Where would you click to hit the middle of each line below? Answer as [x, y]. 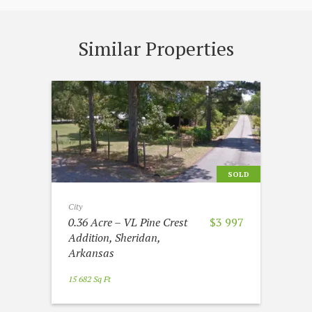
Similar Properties [156, 48]
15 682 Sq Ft [89, 279]
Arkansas [91, 252]
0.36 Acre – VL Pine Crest [128, 222]
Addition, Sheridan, [114, 237]
